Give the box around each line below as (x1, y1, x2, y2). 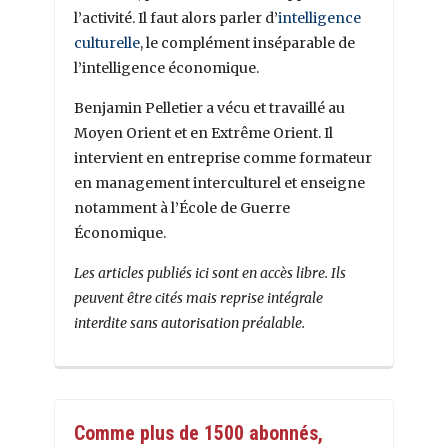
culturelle (74, 34, 140, 53)
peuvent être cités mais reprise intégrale (74, 289, 323, 308)
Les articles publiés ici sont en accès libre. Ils (74, 264, 346, 283)
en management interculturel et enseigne (74, 174, 365, 193)
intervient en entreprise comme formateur (74, 149, 372, 168)
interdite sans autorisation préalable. (74, 314, 305, 333)
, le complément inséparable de (140, 34, 355, 53)
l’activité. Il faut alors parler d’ (74, 9, 278, 28)
